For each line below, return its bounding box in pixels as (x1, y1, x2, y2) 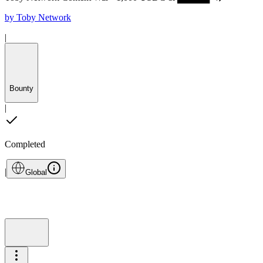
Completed (5, 139, 45, 149)
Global (25, 167, 47, 177)
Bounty (9, 84, 33, 93)
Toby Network (16, 12, 71, 22)
